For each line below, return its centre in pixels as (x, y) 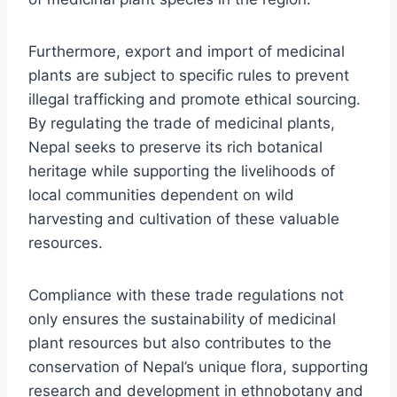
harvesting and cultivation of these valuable (184, 218)
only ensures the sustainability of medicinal (182, 319)
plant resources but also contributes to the (180, 343)
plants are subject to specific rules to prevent (189, 75)
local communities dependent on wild (161, 195)
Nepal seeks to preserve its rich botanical (175, 147)
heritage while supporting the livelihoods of (182, 171)
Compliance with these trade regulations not (186, 295)
